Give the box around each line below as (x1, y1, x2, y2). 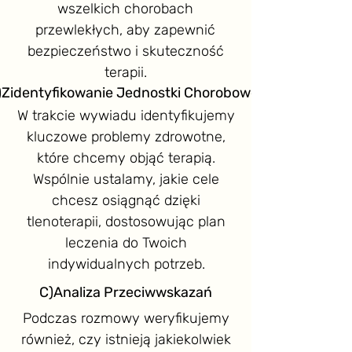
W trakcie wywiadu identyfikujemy (17, 106, 235, 124)
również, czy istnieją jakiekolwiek (21, 330, 231, 348)
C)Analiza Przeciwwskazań (39, 283, 212, 301)
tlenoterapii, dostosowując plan (27, 212, 225, 230)
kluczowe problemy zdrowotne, (27, 127, 225, 145)
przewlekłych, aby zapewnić (35, 20, 215, 38)
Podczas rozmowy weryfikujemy (23, 309, 229, 327)
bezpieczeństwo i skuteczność (27, 42, 224, 60)
